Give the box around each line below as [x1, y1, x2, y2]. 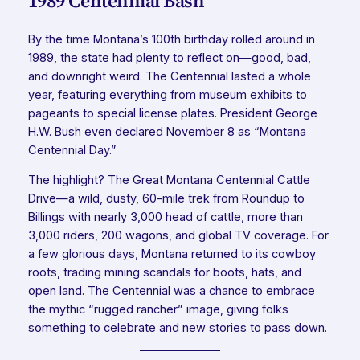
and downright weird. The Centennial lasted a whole [27, 68, 311, 84]
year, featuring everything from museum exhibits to [27, 87, 307, 102]
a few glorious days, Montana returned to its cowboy [27, 247, 316, 262]
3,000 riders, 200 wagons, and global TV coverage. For [27, 228, 329, 243]
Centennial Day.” [27, 142, 117, 157]
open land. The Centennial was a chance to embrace [27, 284, 315, 299]
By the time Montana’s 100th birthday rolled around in [27, 31, 315, 47]
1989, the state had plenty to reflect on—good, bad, [27, 50, 311, 65]
